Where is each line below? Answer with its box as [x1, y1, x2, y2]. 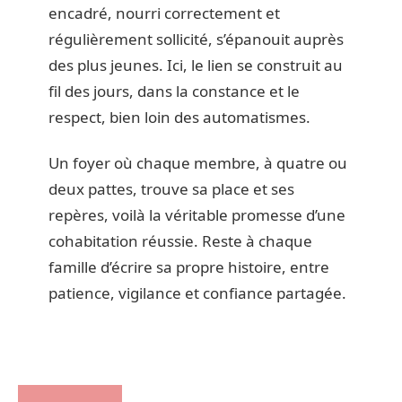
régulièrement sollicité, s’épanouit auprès [48, 28, 344, 49]
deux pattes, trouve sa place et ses [48, 179, 294, 200]
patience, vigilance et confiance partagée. [48, 283, 346, 304]
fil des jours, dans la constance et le [48, 80, 300, 101]
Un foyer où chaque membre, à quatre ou [48, 153, 347, 174]
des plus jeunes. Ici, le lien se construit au [48, 54, 343, 75]
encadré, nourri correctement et [48, 2, 280, 23]
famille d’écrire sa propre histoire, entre [48, 257, 329, 278]
